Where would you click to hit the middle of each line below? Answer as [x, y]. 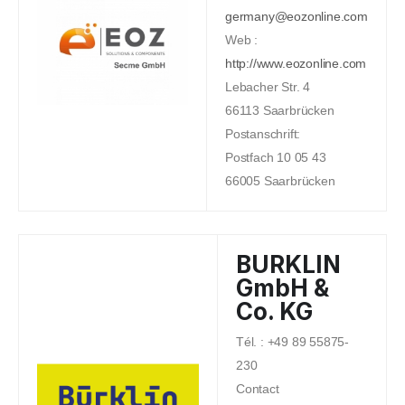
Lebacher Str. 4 [268, 86]
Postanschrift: [263, 133]
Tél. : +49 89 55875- [293, 341]
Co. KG [274, 311]
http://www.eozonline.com [296, 63]
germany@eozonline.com [297, 16]
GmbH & [283, 287]
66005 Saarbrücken [280, 180]
